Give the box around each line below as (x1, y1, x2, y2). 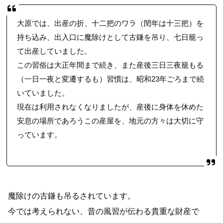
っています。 (17, 131, 62, 139)
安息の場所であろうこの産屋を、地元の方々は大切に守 (17, 117, 204, 125)
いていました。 (17, 89, 70, 98)
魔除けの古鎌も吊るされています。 (8, 191, 136, 201)
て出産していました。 (17, 47, 92, 56)
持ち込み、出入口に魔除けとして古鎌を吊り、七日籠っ (17, 33, 204, 42)
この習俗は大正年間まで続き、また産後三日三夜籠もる (17, 61, 204, 70)
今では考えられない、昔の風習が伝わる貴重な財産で (8, 207, 200, 216)
